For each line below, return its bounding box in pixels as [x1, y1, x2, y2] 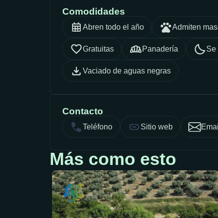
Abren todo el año [83, 22, 144, 31]
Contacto [62, 106, 103, 117]
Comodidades [62, 6, 125, 17]
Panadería [142, 44, 178, 53]
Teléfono [83, 122, 112, 131]
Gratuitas [83, 44, 114, 53]
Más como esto [50, 149, 176, 169]
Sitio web [141, 122, 173, 131]
